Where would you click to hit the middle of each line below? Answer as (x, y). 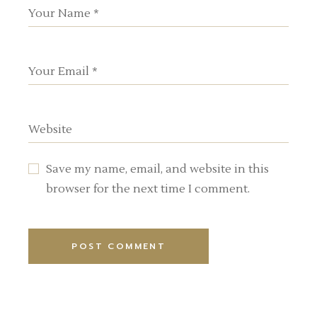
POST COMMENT (119, 246)
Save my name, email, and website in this (158, 169)
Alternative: (60, 273)
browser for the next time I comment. (148, 189)
